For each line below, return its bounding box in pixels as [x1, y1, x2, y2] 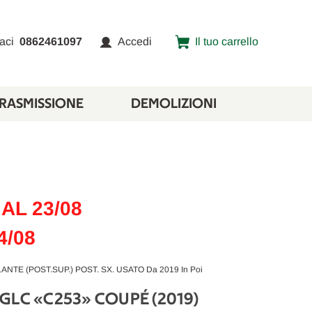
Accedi [118, 36, 153, 47]
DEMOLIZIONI [130, 97, 217, 111]
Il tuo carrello [195, 36, 259, 47]
